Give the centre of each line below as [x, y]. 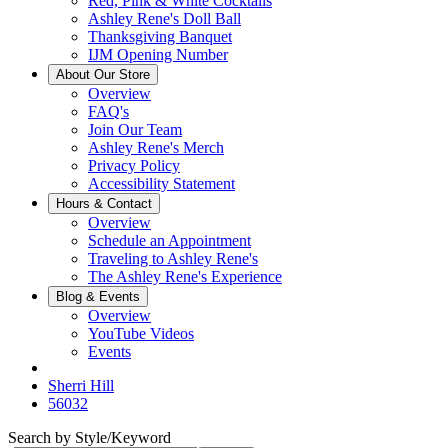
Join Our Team [135, 129]
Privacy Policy [134, 165]
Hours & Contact [104, 203]
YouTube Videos [141, 333]
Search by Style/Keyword [89, 437]
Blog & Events [98, 296]
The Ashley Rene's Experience [185, 276]
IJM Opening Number [158, 54]
